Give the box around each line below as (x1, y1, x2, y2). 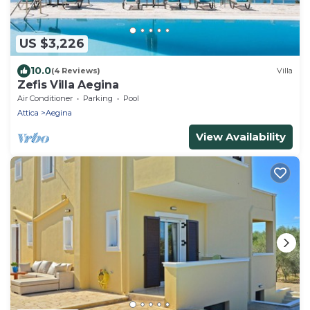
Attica (17, 107, 39, 118)
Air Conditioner (17, 93, 73, 103)
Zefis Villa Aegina (17, 77, 119, 91)
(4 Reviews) (51, 66, 100, 76)
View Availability (196, 129, 286, 143)
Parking (83, 93, 113, 103)
